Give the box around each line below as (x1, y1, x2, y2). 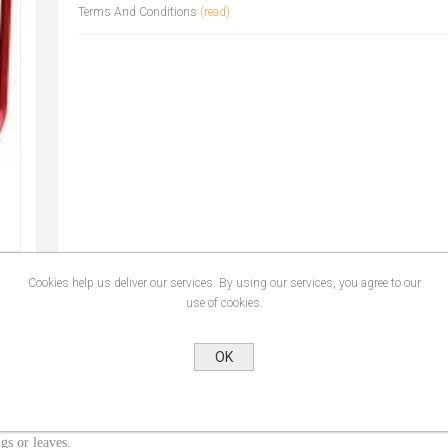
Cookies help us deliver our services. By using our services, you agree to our (27, 276, 421, 290)
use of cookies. (185, 296, 263, 310)
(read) (199, 5, 230, 19)
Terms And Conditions (77, 5, 197, 19)
